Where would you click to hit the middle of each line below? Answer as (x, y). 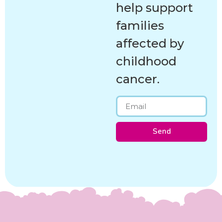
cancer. (138, 79)
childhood (146, 61)
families (140, 26)
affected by (150, 44)
